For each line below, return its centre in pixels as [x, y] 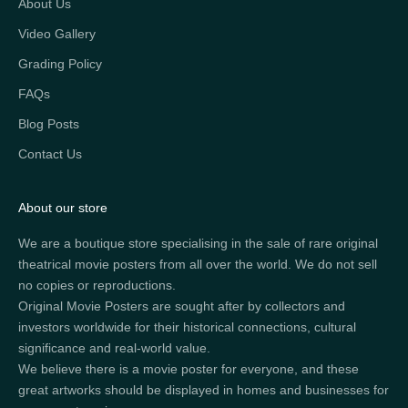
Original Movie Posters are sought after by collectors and [182, 306]
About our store [63, 207]
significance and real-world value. [114, 347]
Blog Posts [49, 123]
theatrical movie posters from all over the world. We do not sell [198, 264]
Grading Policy [60, 63]
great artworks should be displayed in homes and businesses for [204, 389]
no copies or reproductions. [97, 285]
